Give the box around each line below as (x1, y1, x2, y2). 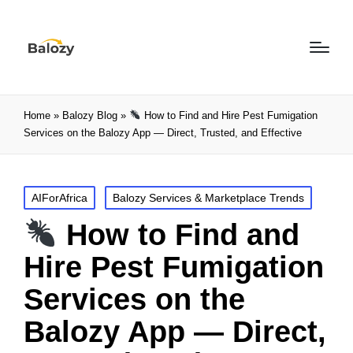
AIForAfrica (32, 191, 87, 204)
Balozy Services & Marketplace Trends (113, 191, 304, 204)
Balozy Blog (62, 110, 117, 121)
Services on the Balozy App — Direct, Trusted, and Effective (24, 127, 302, 139)
